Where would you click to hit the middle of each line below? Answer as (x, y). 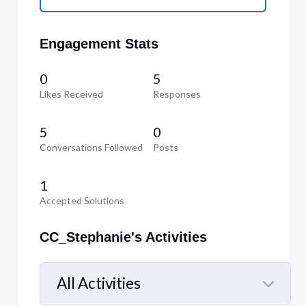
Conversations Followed (91, 147)
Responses (177, 94)
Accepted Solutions (82, 200)
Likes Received (71, 94)
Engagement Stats (99, 44)
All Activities (98, 283)
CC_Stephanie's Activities (123, 237)
